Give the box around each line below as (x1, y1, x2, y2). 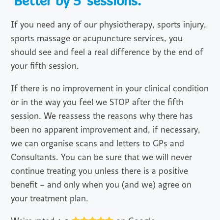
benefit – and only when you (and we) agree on (11, 180, 192, 191)
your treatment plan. (11, 193, 89, 204)
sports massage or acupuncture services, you (11, 33, 183, 44)
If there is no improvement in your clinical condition (11, 83, 209, 94)
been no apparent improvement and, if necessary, (11, 125, 201, 136)
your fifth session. (11, 61, 80, 72)
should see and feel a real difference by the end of (11, 47, 204, 58)
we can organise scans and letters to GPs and (11, 138, 185, 149)
